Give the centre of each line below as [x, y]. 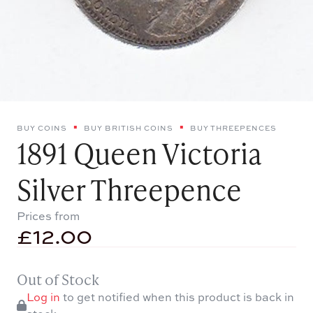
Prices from [48, 216]
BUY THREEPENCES [233, 128]
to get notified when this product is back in [177, 297]
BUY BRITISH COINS [129, 128]
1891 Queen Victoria [139, 153]
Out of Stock [58, 279]
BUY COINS [42, 128]
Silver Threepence [129, 189]
